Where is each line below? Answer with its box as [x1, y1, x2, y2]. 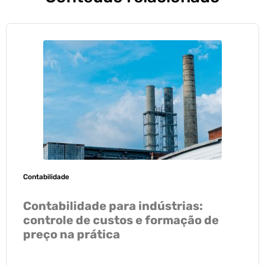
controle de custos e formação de [23, 212, 219, 227]
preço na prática [23, 227, 120, 241]
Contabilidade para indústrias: [23, 198, 203, 213]
